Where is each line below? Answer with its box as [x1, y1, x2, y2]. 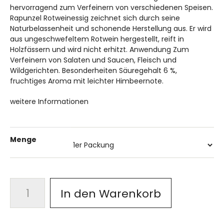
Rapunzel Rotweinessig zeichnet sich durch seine [10, 13, 180, 23]
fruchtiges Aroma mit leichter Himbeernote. [10, 76, 163, 86]
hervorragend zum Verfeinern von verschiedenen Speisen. [10, 2, 213, 12]
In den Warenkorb [60, 186, 161, 201]
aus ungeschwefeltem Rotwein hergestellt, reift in [10, 34, 184, 44]
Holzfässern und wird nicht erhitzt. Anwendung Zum [10, 44, 189, 54]
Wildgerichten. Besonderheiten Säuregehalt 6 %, [10, 65, 177, 75]
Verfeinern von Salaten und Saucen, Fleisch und [10, 55, 176, 65]
